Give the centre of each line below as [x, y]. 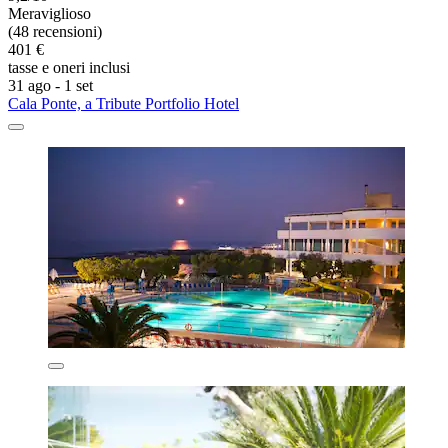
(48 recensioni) [55, 31]
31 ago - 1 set [50, 85]
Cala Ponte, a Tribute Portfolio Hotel [123, 103]
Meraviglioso [49, 13]
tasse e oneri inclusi [69, 67]
